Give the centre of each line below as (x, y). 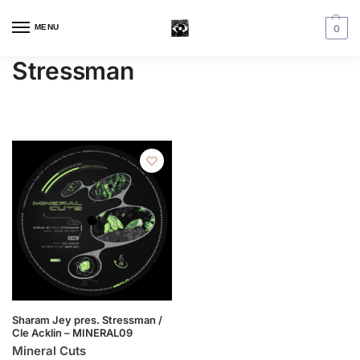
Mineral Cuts (49, 351)
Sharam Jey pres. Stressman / (87, 320)
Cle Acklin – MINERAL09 (72, 333)
